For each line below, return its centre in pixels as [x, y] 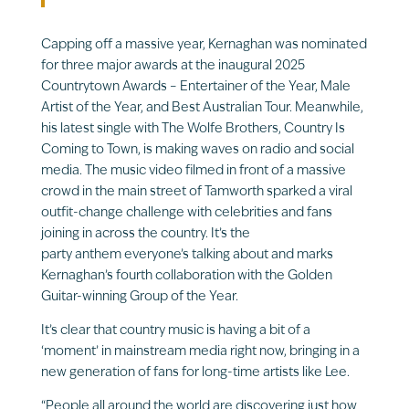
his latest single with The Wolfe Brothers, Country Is [193, 129]
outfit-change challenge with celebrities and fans [186, 213]
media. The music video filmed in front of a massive [193, 171]
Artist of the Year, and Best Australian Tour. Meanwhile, [202, 108]
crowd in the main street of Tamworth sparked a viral [196, 192]
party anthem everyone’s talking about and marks [187, 255]
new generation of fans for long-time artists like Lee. [195, 372]
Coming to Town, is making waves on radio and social [197, 150]
